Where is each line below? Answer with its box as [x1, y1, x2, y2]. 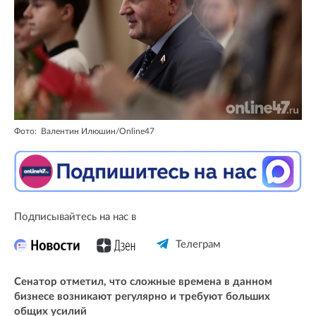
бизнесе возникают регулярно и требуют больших [14, 291, 270, 302]
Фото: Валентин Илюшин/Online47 [14, 126, 154, 135]
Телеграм [175, 238, 221, 250]
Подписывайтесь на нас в [14, 211, 136, 222]
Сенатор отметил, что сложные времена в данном [14, 276, 272, 287]
